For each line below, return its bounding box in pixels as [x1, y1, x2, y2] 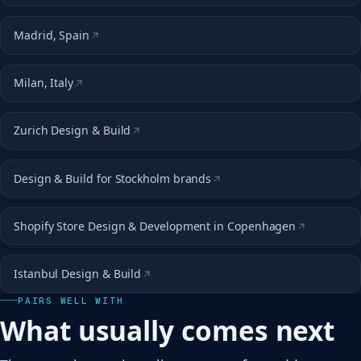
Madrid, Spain [14, 27, 89, 44]
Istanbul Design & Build [14, 266, 142, 282]
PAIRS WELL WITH [18, 294, 124, 306]
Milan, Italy [14, 75, 74, 91]
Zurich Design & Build [14, 122, 131, 139]
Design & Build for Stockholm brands [14, 170, 212, 186]
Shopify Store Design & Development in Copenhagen [14, 218, 297, 234]
